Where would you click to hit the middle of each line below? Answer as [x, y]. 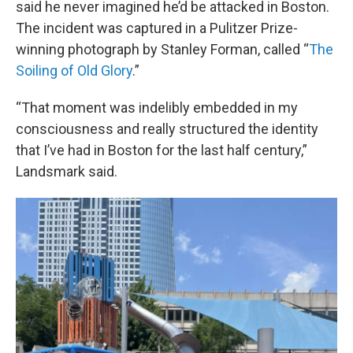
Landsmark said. [67, 171]
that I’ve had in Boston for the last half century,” [162, 150]
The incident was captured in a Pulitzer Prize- [157, 28]
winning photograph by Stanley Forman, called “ [162, 49]
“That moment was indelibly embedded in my [157, 108]
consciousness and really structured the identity [167, 129]
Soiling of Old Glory [74, 71]
